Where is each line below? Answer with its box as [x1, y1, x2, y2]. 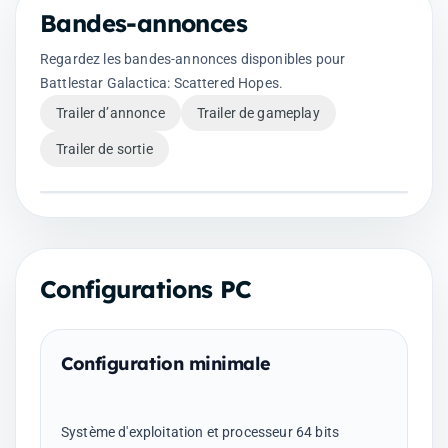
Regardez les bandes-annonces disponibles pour [40, 50, 346, 67]
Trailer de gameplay [196, 104, 320, 121]
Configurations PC [40, 273, 252, 304]
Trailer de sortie [56, 140, 153, 157]
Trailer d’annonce [56, 104, 165, 121]
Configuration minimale [61, 351, 271, 375]
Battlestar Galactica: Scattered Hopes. [40, 74, 284, 91]
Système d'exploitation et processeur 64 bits [61, 423, 340, 440]
